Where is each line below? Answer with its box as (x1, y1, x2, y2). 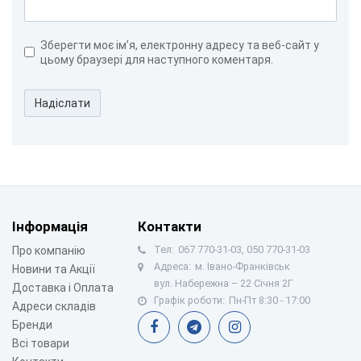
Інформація (12, 218, 88, 234)
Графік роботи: (154, 293, 225, 306)
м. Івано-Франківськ (195, 259, 290, 272)
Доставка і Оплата (12, 280, 114, 294)
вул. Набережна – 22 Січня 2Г (154, 276, 293, 289)
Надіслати (35, 96, 90, 110)
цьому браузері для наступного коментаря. (40, 52, 273, 66)
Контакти (138, 218, 201, 234)
